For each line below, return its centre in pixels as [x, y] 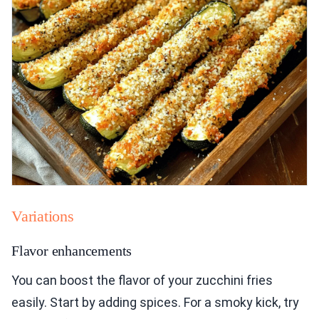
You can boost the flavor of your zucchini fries [142, 281]
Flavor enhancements [72, 251]
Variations [43, 216]
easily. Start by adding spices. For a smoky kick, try [155, 303]
